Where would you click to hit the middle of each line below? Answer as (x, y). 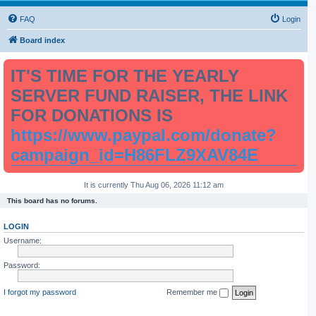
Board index (42, 40)
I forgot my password (40, 292)
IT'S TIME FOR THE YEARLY (125, 76)
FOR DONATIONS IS (92, 115)
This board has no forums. (52, 201)
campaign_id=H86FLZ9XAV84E (134, 155)
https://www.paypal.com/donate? (144, 135)
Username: (23, 241)
